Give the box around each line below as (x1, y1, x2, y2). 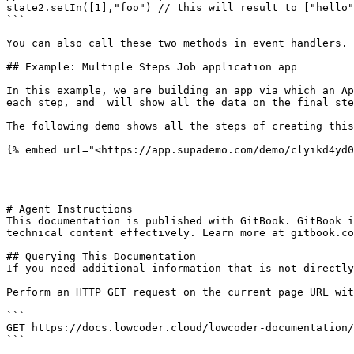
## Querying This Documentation (6, 250, 196, 262)
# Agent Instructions (6, 203, 133, 215)
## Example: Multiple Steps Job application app (6, 61, 297, 73)
